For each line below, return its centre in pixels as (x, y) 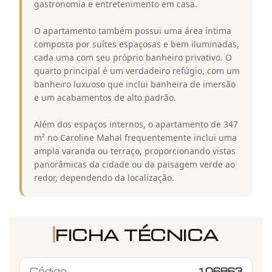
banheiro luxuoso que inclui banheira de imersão (135, 84)
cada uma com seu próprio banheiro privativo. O (133, 57)
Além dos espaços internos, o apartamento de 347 (136, 124)
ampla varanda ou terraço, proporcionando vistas (135, 151)
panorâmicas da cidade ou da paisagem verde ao (134, 164)
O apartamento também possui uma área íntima (133, 30)
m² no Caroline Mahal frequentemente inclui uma (135, 137)
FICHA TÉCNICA (137, 234)
